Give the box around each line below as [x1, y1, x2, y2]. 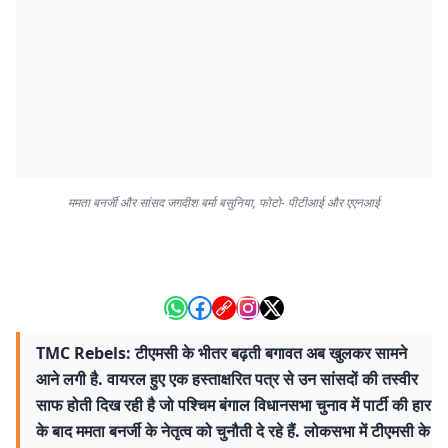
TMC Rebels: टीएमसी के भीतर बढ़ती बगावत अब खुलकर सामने [36, 342, 407, 364]
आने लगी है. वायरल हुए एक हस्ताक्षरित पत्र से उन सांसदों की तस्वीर [36, 368, 418, 390]
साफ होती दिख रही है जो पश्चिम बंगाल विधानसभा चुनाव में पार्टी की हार [36, 394, 431, 416]
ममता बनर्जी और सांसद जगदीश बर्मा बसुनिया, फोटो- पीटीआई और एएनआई [68, 194, 380, 211]
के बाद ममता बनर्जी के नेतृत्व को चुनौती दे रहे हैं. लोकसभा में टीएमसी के [36, 420, 430, 442]
